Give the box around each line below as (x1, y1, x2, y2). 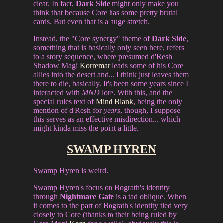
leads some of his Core (110, 61, 184, 70)
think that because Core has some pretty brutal (33, 8, 178, 17)
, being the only (133, 97, 183, 106)
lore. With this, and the (100, 88, 173, 97)
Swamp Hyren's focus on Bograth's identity (33, 183, 170, 192)
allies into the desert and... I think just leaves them (33, 70, 189, 79)
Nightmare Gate (60, 192, 114, 201)
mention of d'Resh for (33, 106, 104, 115)
